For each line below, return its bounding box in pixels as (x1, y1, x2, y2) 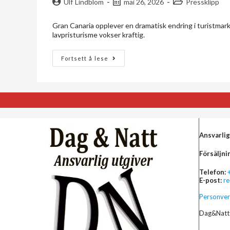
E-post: (199, 176, 222, 184)
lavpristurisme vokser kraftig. (52, 30, 145, 39)
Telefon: (199, 167, 226, 176)
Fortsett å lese (61, 54, 109, 62)
